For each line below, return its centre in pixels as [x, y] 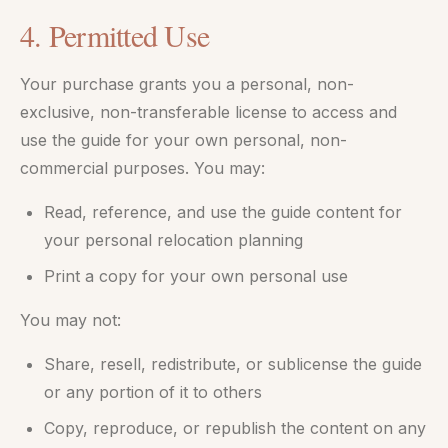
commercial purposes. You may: [142, 168]
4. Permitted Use [114, 35]
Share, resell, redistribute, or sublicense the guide [233, 364]
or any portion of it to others [153, 392]
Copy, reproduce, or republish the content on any [235, 428]
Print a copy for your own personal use [196, 276]
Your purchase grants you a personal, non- [187, 84]
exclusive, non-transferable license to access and [208, 112]
